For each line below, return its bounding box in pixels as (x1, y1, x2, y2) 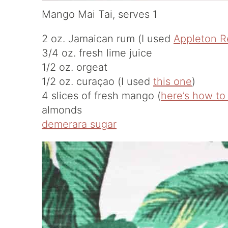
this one (153, 75, 192, 88)
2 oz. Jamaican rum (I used (42, 33, 174, 45)
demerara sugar (42, 118, 117, 130)
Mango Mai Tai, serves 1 (42, 8, 157, 20)
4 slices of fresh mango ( (42, 90, 161, 102)
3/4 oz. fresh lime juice (42, 47, 152, 59)
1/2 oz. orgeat (42, 61, 107, 73)
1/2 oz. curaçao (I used (42, 75, 153, 88)
